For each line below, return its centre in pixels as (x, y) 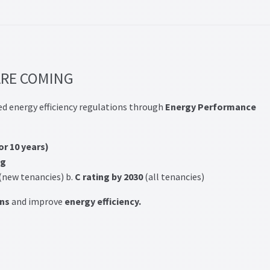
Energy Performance (210, 107)
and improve (37, 202)
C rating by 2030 (108, 177)
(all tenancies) (173, 177)
